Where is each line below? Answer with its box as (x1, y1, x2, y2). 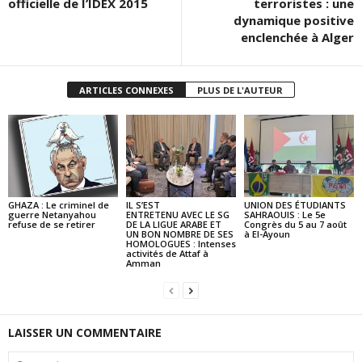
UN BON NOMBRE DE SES (125, 227, 234, 240)
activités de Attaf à (125, 246, 208, 259)
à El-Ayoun (243, 227, 290, 240)
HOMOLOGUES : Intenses (125, 237, 236, 250)
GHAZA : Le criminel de (8, 198, 109, 211)
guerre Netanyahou (8, 208, 96, 221)
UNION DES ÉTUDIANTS (243, 198, 346, 211)
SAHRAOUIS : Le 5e (243, 208, 326, 221)
